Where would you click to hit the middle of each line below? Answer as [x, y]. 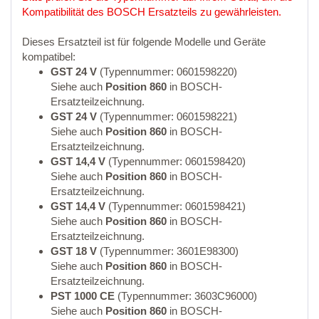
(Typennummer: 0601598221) [167, 116]
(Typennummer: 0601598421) [176, 206]
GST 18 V [74, 251]
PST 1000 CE [83, 296]
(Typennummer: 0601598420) [176, 161]
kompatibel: [49, 56]
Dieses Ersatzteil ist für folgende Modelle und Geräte [144, 41]
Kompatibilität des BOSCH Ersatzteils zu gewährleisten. [152, 11]
